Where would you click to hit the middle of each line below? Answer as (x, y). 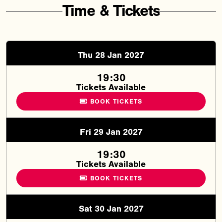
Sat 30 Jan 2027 (111, 209)
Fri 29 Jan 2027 (111, 132)
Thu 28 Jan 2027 (111, 55)
